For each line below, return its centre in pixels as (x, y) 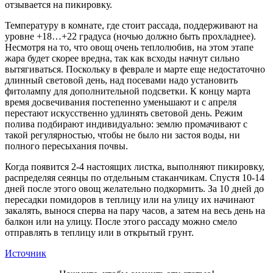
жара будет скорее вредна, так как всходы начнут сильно (122, 58)
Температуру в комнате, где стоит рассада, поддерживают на (131, 25)
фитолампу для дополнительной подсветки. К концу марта (128, 91)
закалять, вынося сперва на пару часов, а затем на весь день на (135, 210)
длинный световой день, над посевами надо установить (121, 80)
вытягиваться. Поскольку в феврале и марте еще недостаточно (135, 69)
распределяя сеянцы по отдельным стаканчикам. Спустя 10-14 (135, 177)
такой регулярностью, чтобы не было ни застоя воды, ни (122, 135)
